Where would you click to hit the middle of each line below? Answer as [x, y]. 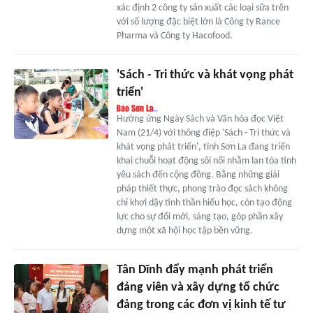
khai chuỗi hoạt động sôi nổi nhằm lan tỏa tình [206, 161]
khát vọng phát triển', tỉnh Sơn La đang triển [203, 147]
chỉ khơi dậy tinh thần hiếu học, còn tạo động [204, 203]
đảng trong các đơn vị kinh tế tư [201, 305]
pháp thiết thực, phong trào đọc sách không [202, 189]
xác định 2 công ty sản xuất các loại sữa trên [202, 8]
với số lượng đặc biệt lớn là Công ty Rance [198, 22]
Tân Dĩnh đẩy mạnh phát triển [195, 270]
